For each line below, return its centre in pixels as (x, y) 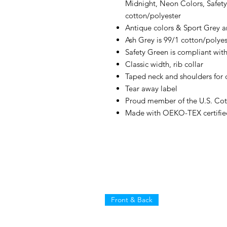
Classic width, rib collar (164, 64)
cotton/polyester (153, 15)
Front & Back (132, 199)
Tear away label (151, 88)
